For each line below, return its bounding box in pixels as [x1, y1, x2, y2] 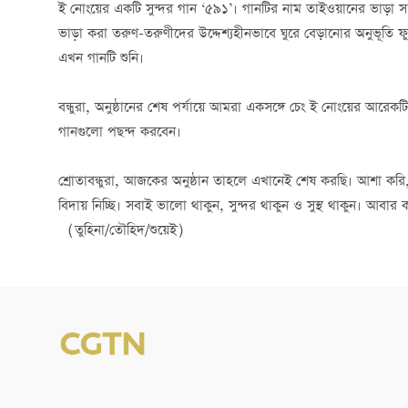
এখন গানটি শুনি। [58, 47, 144, 70]
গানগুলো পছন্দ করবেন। [58, 121, 181, 144]
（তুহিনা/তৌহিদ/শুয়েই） [58, 219, 193, 242]
